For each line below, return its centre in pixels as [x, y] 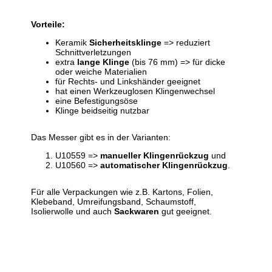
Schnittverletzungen [93, 52]
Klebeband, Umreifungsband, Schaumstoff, [114, 201]
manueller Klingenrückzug [155, 155]
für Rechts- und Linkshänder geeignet [128, 81]
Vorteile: [48, 24]
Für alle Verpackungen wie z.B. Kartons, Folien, [122, 192]
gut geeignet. [186, 211]
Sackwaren [137, 211]
